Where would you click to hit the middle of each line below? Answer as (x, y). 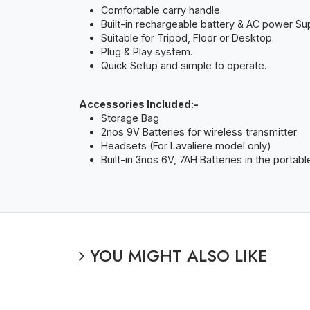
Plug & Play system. (147, 52)
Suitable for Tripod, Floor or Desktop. (188, 38)
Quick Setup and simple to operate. (184, 66)
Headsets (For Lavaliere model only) (186, 146)
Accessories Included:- (139, 104)
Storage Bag (130, 118)
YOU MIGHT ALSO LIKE (176, 256)
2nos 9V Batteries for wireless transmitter (199, 132)
